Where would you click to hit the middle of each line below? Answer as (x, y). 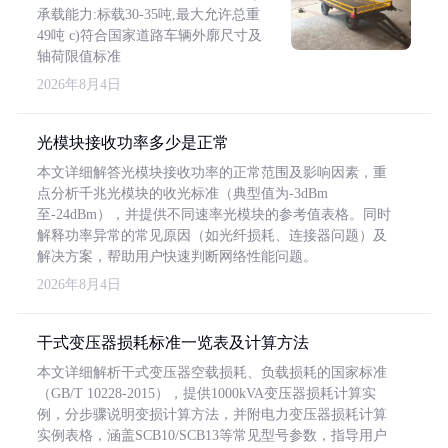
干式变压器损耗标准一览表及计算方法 (173, 342)
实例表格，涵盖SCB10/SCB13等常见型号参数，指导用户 (212, 435)
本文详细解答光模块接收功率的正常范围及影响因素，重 (212, 172)
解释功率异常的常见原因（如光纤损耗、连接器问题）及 (212, 235)
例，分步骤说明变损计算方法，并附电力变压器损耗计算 (212, 414)
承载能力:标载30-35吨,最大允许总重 (148, 14)
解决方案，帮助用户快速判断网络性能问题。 (177, 256)
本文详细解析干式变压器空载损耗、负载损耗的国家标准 (212, 372)
